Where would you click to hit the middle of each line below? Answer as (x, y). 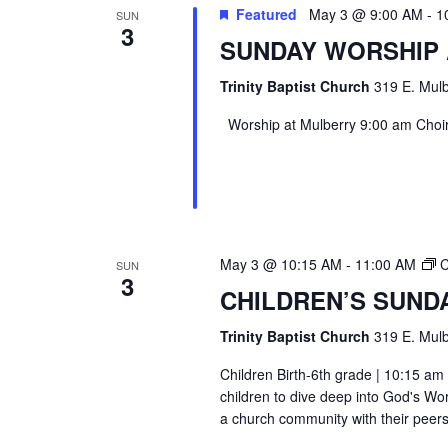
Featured (266, 13)
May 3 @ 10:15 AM (280, 264)
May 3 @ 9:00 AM (365, 13)
